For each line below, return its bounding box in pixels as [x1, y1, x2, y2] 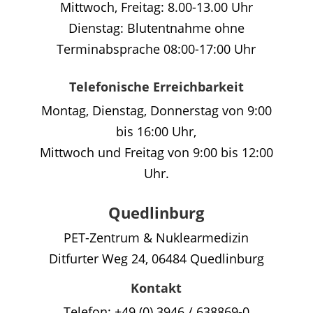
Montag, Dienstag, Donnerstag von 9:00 [41, 102, 272, 119]
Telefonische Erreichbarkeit [68, 78, 244, 96]
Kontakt [131, 279, 182, 297]
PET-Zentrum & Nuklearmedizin [64, 229, 249, 247]
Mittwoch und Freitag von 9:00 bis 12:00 [39, 144, 273, 161]
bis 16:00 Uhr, [116, 123, 197, 140]
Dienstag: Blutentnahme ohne [68, 20, 245, 37]
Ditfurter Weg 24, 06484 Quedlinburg [48, 250, 264, 268]
